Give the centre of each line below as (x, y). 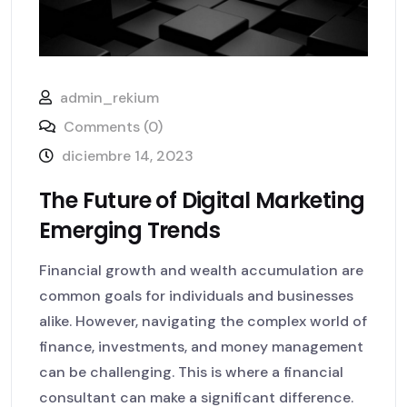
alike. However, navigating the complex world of (203, 321)
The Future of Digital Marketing (202, 200)
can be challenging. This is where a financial (191, 372)
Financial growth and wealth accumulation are (201, 270)
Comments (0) (111, 126)
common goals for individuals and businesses (196, 295)
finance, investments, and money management (201, 346)
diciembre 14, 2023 (128, 155)
